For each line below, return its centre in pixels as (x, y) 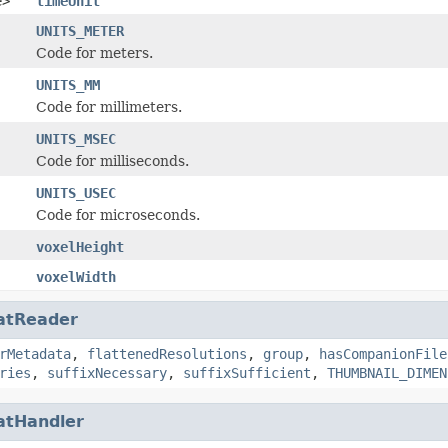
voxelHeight (80, 246)
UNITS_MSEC (76, 138)
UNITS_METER (80, 30)
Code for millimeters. (109, 106)
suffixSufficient (247, 372)
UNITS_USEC (76, 192)
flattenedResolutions (167, 353)
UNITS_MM (68, 84)
